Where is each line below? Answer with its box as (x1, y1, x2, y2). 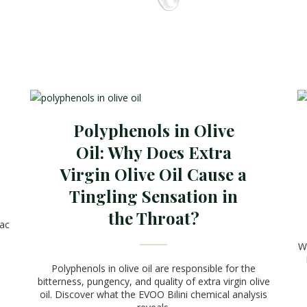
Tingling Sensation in (69, 185, 238, 208)
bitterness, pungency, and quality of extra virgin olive (37, 275, 270, 288)
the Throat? (108, 207, 199, 230)
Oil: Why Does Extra (75, 141, 232, 164)
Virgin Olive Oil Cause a (60, 163, 247, 186)
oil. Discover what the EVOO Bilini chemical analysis (40, 288, 267, 302)
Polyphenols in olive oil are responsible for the (51, 262, 256, 275)
